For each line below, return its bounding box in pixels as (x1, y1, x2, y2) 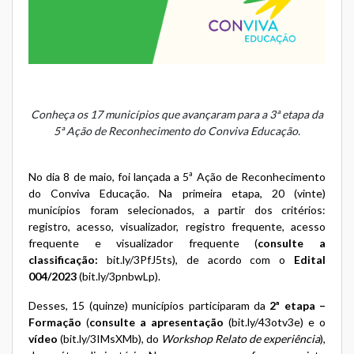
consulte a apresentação (89, 314, 224, 329)
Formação (28, 314, 81, 329)
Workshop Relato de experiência (161, 331, 320, 345)
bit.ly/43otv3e (232, 314, 300, 329)
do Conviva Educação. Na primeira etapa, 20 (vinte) (28, 186, 326, 200)
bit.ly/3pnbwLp (82, 269, 155, 283)
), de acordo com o (171, 252, 295, 266)
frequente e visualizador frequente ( (28, 235, 258, 250)
